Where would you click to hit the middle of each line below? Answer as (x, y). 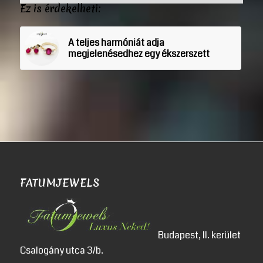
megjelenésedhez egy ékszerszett (139, 54)
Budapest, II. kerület (198, 235)
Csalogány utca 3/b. (61, 251)
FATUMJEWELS (60, 183)
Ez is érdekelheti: (60, 9)
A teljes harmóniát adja (116, 43)
